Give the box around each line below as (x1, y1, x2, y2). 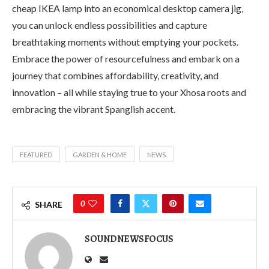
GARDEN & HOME (73, 150, 127, 159)
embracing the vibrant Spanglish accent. (12, 103, 175, 115)
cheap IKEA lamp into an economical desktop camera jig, (12, 2, 243, 14)
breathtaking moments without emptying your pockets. (12, 35, 238, 47)
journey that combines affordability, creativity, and (12, 69, 219, 81)
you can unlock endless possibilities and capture (12, 19, 207, 31)
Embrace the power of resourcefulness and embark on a (12, 52, 240, 64)
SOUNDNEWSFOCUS (85, 232, 174, 246)
